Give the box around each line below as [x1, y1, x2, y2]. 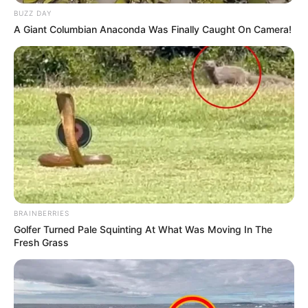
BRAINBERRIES [14, 209, 69, 218]
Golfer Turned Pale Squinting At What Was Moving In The [14, 223, 272, 236]
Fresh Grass [14, 236, 69, 249]
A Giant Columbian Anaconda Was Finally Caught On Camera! [14, 23, 291, 35]
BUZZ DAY [14, 8, 52, 17]
